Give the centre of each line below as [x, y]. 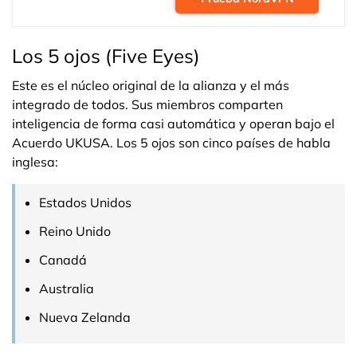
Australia [67, 288]
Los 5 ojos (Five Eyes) [106, 56]
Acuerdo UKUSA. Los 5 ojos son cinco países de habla [171, 143]
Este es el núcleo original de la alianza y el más [151, 85]
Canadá [63, 260]
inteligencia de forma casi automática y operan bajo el [173, 124]
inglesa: [35, 162]
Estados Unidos [85, 202]
